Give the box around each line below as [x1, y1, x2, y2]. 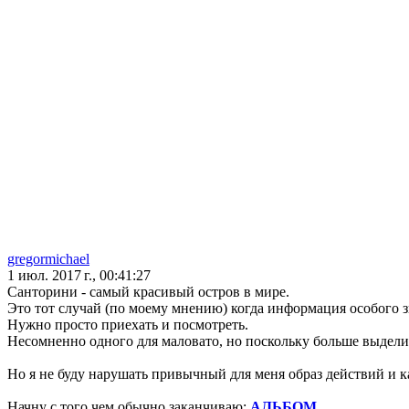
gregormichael [7, 251, 89, 267]
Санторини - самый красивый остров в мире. [7, 284, 289, 300]
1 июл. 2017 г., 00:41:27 [7, 267, 151, 284]
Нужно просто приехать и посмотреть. [7, 317, 248, 333]
